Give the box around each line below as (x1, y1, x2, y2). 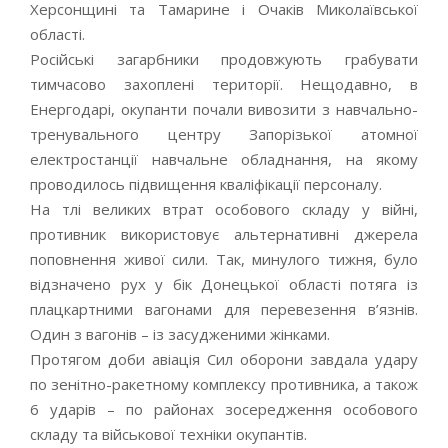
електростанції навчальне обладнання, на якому (30, 149, 418, 169)
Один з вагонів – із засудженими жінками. (30, 324, 330, 344)
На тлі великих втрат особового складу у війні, (30, 199, 418, 219)
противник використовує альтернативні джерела (30, 224, 418, 244)
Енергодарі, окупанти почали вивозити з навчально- (30, 99, 418, 119)
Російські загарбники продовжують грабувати (30, 49, 418, 69)
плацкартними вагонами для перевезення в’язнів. (30, 299, 418, 319)
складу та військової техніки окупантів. (30, 424, 307, 444)
